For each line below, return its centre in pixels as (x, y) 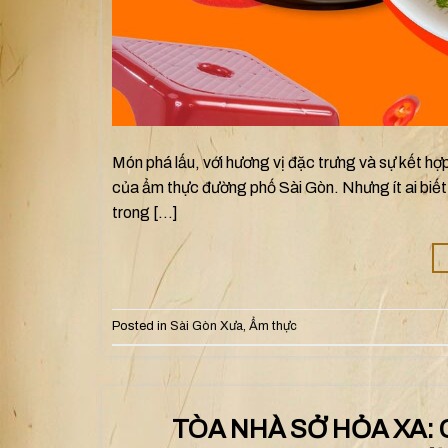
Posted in (141, 326)
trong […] (145, 212)
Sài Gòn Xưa (206, 326)
